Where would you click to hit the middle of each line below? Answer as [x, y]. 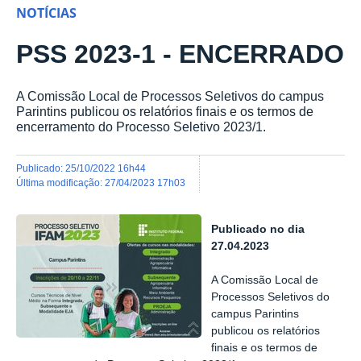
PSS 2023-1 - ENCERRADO [180, 54]
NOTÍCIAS [46, 13]
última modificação [62, 182]
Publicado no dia [258, 230]
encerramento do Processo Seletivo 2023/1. [141, 127]
